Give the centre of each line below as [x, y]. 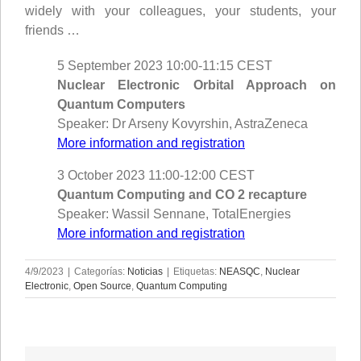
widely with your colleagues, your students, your [180, 10]
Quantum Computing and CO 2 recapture [182, 194]
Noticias [145, 271]
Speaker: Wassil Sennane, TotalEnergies [174, 214]
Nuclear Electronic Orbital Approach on [197, 85]
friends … [52, 30]
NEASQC [240, 271]
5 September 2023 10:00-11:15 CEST [165, 65]
